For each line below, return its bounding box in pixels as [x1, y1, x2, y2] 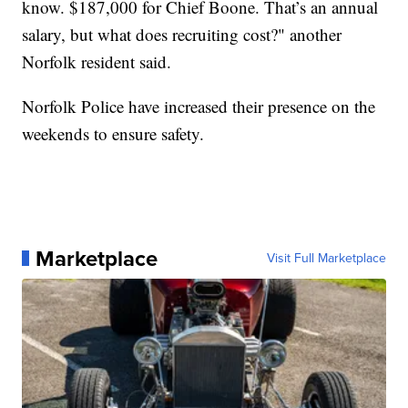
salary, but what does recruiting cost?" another [22, 22, 342, 46]
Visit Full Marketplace [266, 248, 386, 268]
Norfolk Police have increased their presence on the [22, 94, 376, 117]
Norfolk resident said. [22, 49, 172, 73]
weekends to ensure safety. [22, 121, 205, 145]
